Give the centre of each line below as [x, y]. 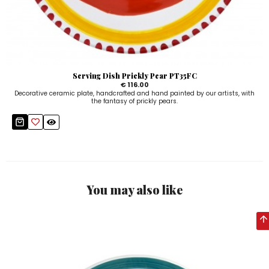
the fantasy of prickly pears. [134, 101]
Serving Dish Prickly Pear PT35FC [134, 76]
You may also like [134, 189]
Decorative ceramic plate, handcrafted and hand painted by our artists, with [134, 94]
